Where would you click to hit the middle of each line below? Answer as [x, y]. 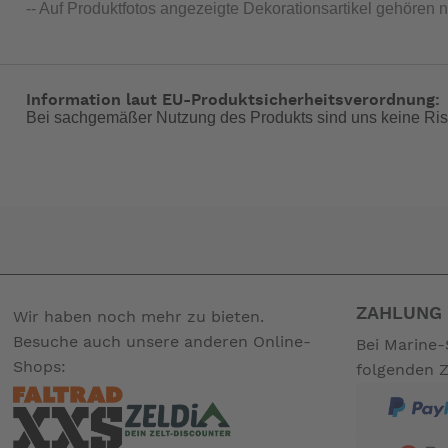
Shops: [40, 366]
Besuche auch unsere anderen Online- [162, 341]
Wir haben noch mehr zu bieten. [139, 316]
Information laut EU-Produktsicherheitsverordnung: [232, 100]
